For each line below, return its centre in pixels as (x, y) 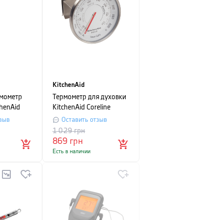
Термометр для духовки (89, 97)
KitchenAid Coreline (81, 108)
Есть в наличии (71, 151)
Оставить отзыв (84, 120)
